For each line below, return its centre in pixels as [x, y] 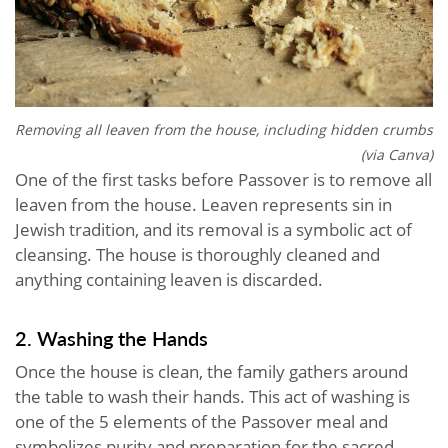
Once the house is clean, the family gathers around [211, 371]
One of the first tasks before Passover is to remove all [223, 179]
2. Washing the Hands [111, 337]
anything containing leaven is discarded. [169, 279]
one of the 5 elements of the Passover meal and [201, 421]
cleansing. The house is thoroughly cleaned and [197, 254]
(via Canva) [397, 154]
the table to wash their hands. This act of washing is [212, 396]
